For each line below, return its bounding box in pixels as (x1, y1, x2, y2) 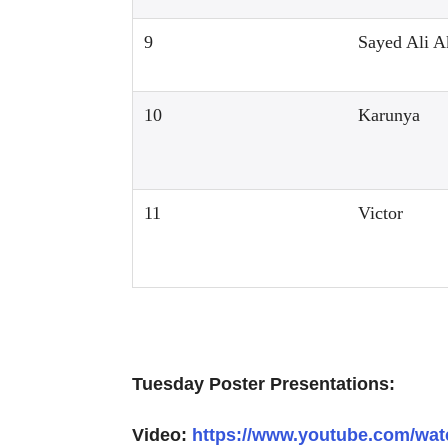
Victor (358, 203, 404, 223)
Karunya (358, 105, 421, 125)
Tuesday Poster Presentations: (132, 374, 395, 394)
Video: (132, 425, 192, 445)
